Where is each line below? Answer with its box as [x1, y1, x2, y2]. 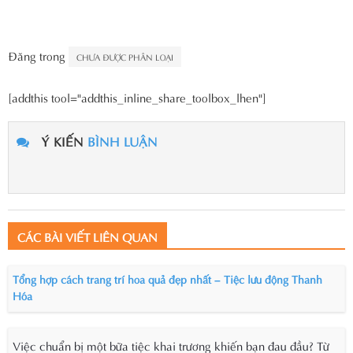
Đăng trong [8, 46, 69, 64]
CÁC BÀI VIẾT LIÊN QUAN [17, 228, 158, 246]
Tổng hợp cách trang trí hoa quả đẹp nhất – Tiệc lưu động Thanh [13, 270, 322, 288]
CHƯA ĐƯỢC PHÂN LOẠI [76, 50, 173, 63]
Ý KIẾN [37, 132, 87, 150]
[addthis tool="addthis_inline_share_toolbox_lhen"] [8, 88, 266, 106]
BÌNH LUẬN [87, 132, 158, 150]
